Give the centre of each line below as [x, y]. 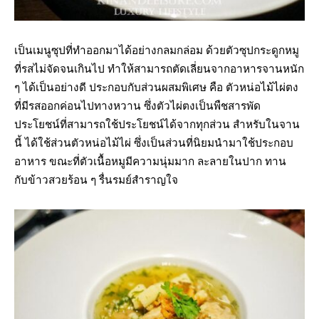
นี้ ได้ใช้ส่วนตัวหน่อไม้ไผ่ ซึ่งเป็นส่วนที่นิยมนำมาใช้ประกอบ [154, 143]
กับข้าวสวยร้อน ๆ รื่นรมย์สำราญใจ [96, 180]
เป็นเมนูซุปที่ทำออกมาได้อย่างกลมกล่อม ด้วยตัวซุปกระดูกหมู [157, 50]
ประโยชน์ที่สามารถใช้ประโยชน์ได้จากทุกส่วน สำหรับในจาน [157, 124]
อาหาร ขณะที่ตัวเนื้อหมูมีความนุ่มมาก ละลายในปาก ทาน [150, 161]
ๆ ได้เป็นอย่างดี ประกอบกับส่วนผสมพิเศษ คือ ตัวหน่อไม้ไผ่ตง [156, 87]
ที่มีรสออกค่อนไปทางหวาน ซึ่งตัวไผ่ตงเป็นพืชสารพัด [137, 106]
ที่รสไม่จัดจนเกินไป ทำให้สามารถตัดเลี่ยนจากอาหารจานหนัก [159, 69]
